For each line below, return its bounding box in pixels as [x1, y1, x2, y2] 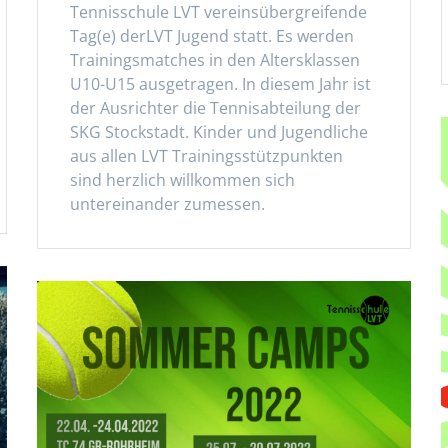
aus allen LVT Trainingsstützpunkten [70, 144, 344, 167]
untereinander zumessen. [70, 192, 266, 215]
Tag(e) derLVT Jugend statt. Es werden [70, 24, 355, 47]
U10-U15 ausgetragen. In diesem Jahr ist [70, 72, 372, 95]
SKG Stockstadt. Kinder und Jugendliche [70, 120, 369, 143]
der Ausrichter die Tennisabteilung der [70, 96, 362, 119]
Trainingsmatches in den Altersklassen [70, 48, 361, 71]
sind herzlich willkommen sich [70, 168, 296, 191]
